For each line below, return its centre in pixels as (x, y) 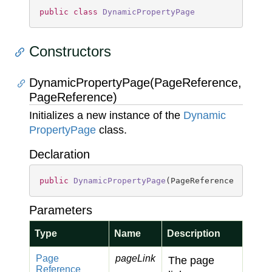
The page (191, 260)
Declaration (59, 154)
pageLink (135, 258)
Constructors (70, 51)
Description (194, 233)
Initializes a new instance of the (106, 115)
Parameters (61, 210)
